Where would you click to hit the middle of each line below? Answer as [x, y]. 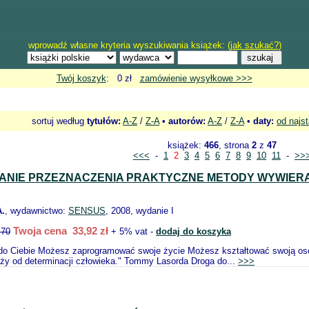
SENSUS [87, 211]
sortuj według [59, 121]
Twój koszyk [81, 78]
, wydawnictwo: [37, 211]
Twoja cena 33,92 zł [61, 231]
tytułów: [104, 121]
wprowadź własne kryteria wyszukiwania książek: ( [129, 45]
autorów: [187, 121]
